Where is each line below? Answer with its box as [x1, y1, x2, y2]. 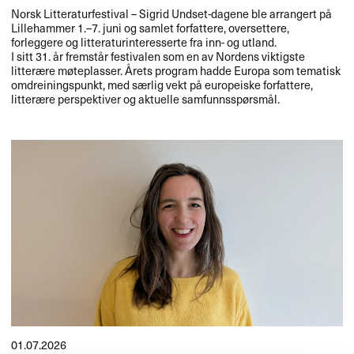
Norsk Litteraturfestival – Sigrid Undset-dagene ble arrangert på [11, 4, 333, 22]
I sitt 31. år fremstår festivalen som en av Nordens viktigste [11, 47, 306, 65]
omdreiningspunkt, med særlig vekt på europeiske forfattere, [11, 75, 314, 93]
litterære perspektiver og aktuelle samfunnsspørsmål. [11, 89, 281, 107]
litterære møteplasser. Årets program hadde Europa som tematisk [11, 61, 341, 79]
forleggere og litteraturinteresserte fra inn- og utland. [11, 32, 277, 51]
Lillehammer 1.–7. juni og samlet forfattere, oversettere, [11, 18, 290, 36]
